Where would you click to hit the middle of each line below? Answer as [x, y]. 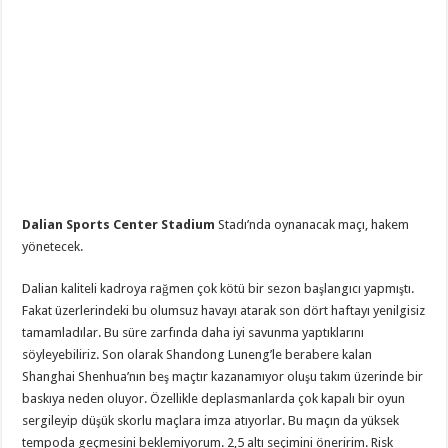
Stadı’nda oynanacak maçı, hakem [312, 225]
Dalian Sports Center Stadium [119, 225]
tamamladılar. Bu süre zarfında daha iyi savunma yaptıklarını [193, 333]
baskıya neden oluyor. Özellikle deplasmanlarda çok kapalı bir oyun [214, 399]
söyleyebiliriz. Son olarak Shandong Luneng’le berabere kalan [197, 355]
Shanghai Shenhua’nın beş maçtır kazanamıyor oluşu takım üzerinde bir [223, 377]
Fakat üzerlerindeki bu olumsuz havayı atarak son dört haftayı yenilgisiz [224, 311]
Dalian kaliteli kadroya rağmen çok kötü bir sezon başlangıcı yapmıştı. [218, 289]
